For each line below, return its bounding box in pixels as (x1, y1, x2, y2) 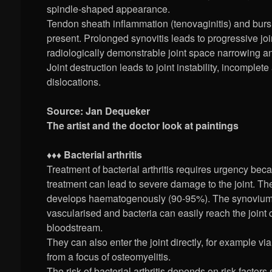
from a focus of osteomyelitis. (47, 250, 171, 264)
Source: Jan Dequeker (47, 104, 151, 118)
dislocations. (47, 75, 101, 89)
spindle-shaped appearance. (47, 2, 171, 16)
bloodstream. (47, 220, 103, 235)
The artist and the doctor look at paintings (47, 118, 239, 133)
